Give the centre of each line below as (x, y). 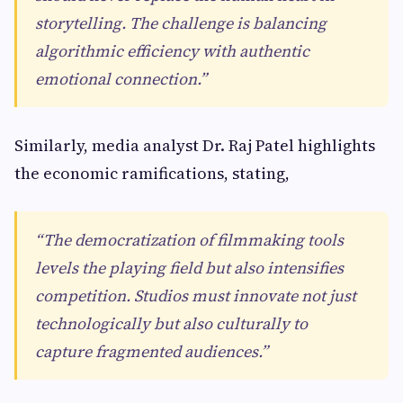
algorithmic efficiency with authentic (172, 51)
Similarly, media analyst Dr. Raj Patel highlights (195, 145)
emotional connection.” (121, 79)
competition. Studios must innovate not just (196, 296)
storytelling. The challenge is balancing (181, 23)
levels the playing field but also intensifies (189, 268)
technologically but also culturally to (171, 323)
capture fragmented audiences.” (152, 351)
